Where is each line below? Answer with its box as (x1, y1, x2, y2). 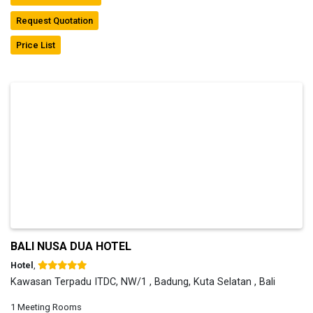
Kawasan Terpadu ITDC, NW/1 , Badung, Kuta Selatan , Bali (10, 275, 275, 288)
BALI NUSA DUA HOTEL (10, 239, 131, 253)
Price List (16, 39, 55, 50)
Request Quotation (16, 15, 93, 26)
